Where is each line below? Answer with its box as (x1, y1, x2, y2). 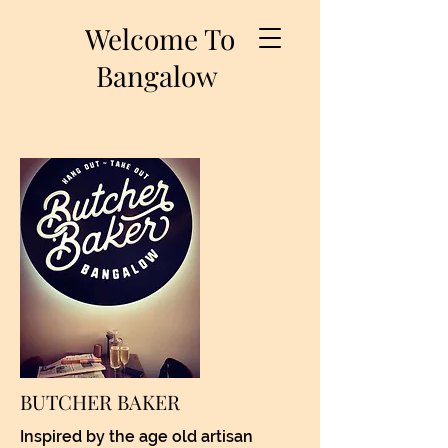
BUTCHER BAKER (20, 388, 180, 415)
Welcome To (85, 20, 235, 57)
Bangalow (95, 57, 225, 94)
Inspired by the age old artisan (20, 427, 253, 446)
